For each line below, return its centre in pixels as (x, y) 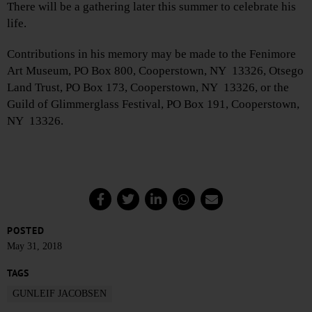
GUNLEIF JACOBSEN (60, 294)
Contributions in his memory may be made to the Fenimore (151, 54)
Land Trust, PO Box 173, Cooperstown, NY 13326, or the (148, 87)
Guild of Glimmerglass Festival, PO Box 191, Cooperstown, (153, 104)
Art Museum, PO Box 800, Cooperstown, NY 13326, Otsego (155, 70)
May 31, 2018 (34, 247)
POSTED (26, 230)
